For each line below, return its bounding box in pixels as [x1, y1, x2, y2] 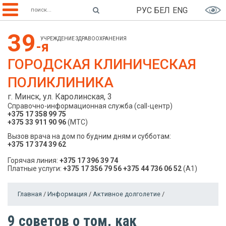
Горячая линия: [8, 156, 60, 164]
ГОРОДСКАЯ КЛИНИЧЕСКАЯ [8, 56, 196, 73]
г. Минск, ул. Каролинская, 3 [8, 92, 112, 101]
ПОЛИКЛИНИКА [8, 74, 114, 91]
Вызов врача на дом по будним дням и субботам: [8, 132, 171, 140]
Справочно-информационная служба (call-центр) [8, 102, 173, 110]
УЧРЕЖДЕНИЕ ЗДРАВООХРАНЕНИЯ [40, 36, 127, 41]
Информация [47, 190, 87, 198]
